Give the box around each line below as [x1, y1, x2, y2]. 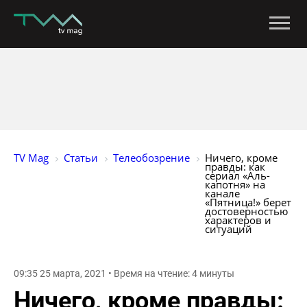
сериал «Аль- [205, 169, 270, 182]
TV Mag [14, 151, 49, 164]
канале [205, 186, 243, 200]
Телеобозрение [113, 151, 190, 164]
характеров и [205, 213, 274, 227]
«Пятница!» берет [205, 195, 294, 209]
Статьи [64, 151, 98, 164]
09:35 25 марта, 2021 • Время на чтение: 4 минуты [14, 268, 234, 279]
